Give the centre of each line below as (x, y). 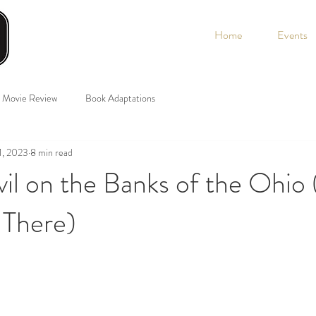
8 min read (51, 152)
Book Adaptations (120, 98)
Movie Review (30, 98)
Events (292, 35)
